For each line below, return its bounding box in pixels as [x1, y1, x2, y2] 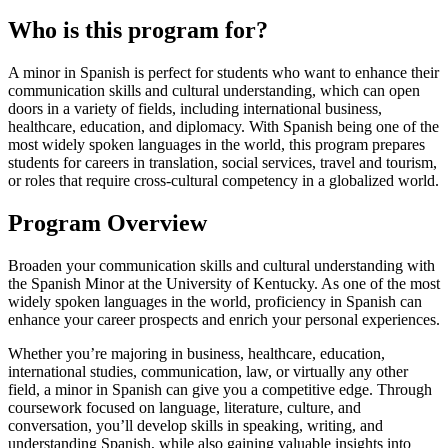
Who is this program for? [8, 17, 268, 44]
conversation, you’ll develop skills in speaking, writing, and [8, 416, 383, 434]
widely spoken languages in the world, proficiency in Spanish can [8, 292, 422, 310]
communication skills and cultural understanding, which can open [8, 81, 420, 99]
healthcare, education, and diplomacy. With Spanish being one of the [8, 117, 439, 135]
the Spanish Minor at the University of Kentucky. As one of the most [8, 274, 440, 292]
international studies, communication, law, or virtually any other [8, 362, 408, 380]
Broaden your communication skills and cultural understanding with [8, 256, 435, 274]
